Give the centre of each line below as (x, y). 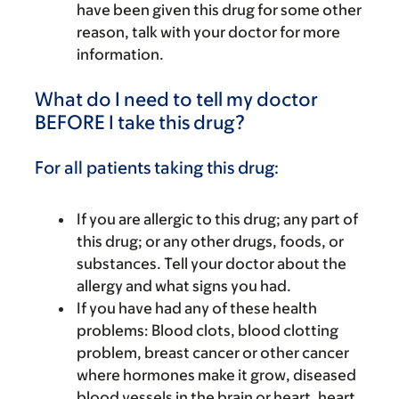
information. (120, 54)
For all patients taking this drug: (157, 167)
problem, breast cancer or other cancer (213, 352)
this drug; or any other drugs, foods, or (210, 241)
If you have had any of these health (197, 308)
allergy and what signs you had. (184, 285)
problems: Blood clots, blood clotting (208, 330)
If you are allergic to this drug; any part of (217, 219)
